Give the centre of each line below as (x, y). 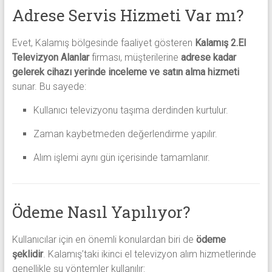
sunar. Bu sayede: (49, 86)
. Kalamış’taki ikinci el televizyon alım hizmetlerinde (149, 254)
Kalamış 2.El (220, 42)
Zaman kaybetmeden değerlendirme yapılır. (125, 134)
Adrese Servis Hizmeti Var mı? (127, 15)
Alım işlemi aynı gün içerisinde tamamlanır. (121, 157)
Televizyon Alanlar (50, 57)
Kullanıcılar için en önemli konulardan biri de (104, 239)
